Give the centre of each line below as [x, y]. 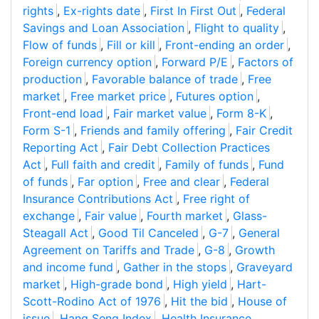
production [52, 79]
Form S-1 [47, 131]
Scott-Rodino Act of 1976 [92, 302]
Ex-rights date [102, 11]
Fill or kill [131, 45]
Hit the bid [199, 302]
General [259, 233]
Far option [105, 182]
